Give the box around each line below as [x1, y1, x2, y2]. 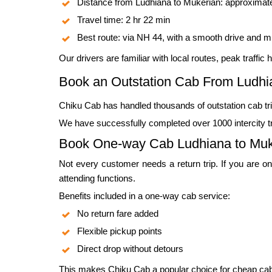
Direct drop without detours [77, 243, 183, 254]
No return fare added [77, 208, 158, 219]
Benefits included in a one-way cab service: [59, 191, 230, 202]
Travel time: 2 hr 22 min [77, 15, 170, 25]
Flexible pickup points [77, 226, 162, 237]
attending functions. [59, 173, 135, 184]
